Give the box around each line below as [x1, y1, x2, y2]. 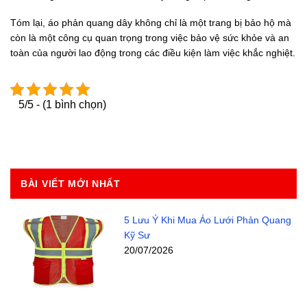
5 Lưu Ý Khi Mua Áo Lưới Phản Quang [123, 214, 291, 225]
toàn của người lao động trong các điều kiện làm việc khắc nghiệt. [10, 47, 295, 58]
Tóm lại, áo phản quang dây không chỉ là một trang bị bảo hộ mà [10, 16, 291, 28]
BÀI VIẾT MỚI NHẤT [21, 177, 121, 189]
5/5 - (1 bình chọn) [19, 98, 106, 110]
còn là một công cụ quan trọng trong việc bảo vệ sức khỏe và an [10, 32, 289, 43]
